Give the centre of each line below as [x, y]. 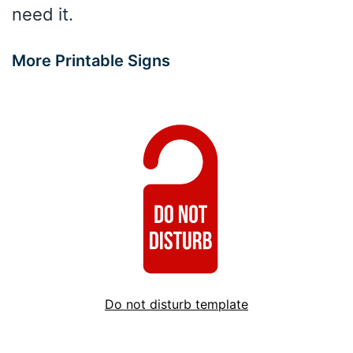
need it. [43, 14]
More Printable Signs [91, 60]
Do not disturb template [176, 304]
